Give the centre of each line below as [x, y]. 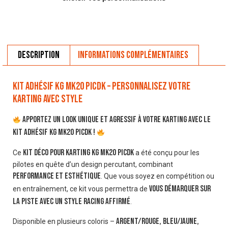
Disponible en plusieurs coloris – [64, 222]
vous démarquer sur [180, 189]
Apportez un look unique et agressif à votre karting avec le [116, 120]
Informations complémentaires [133, 55]
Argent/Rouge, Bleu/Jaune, [158, 222]
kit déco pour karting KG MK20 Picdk [78, 152]
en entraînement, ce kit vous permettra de [81, 189]
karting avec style [48, 99]
